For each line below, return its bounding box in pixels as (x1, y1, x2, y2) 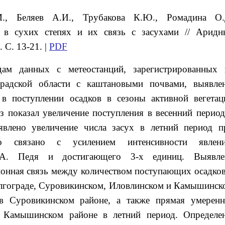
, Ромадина (155, 12, 215, 23)
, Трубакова (71, 12, 134, 23)
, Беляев (5, 12, 53, 23)
